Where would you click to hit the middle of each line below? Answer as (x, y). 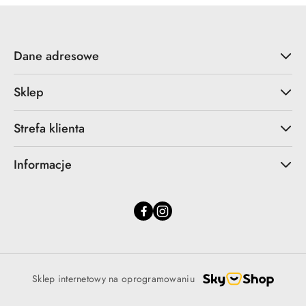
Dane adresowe (56, 56)
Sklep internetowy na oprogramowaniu (113, 279)
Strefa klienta (49, 128)
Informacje (43, 164)
